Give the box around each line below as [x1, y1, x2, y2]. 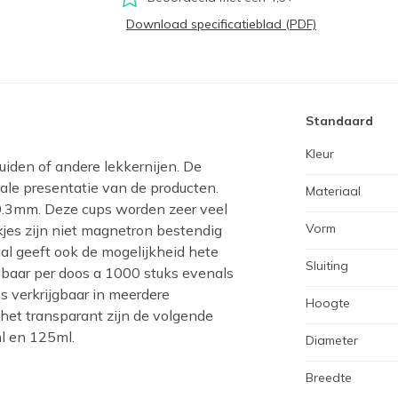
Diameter [306, 332, 358, 348]
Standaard [306, 113, 373, 129]
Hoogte [306, 295, 350, 311]
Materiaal [306, 183, 361, 199]
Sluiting [306, 258, 348, 274]
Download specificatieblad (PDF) [126, 16, 316, 32]
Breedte [306, 370, 352, 386]
